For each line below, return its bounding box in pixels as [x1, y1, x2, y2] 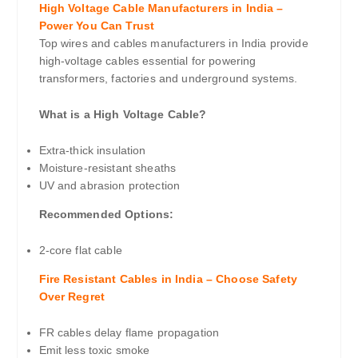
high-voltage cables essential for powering [38, 54, 257, 68]
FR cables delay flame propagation [38, 326, 220, 340]
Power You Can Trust [38, 19, 155, 33]
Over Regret [38, 290, 105, 304]
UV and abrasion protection [38, 179, 181, 193]
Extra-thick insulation [38, 144, 146, 157]
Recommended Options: [38, 208, 174, 221]
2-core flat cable [38, 244, 122, 257]
